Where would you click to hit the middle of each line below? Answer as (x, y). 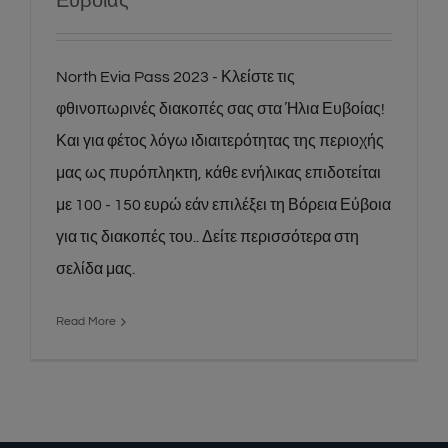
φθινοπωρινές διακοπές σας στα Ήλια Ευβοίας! (220, 109)
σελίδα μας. (95, 269)
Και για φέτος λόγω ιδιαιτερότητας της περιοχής (220, 141)
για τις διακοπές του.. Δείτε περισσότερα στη (207, 237)
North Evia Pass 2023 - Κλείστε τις (175, 77)
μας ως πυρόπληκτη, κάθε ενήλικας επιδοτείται (218, 173)
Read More (86, 322)
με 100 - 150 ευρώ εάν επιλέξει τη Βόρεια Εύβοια (223, 205)
